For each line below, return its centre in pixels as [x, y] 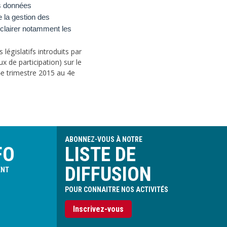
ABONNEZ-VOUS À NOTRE [104, 139]
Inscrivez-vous [98, 209]
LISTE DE [100, 155]
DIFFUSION [108, 174]
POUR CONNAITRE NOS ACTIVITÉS [117, 190]
